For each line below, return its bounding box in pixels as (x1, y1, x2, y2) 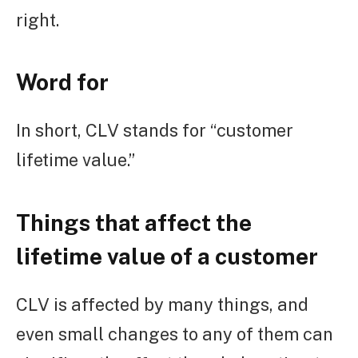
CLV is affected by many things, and (16, 293, 308, 315)
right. (16, 10, 59, 31)
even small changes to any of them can (16, 323, 333, 344)
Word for (16, 69, 109, 96)
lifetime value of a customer (16, 242, 318, 269)
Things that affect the (16, 209, 252, 236)
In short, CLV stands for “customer (16, 120, 293, 141)
